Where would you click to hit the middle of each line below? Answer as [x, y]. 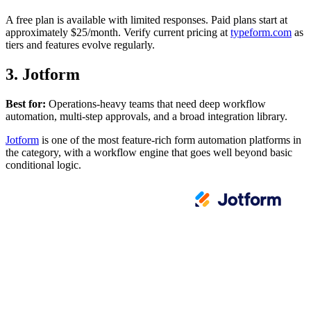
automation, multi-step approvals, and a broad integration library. [146, 116]
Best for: [26, 103]
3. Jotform [43, 74]
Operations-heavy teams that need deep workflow [156, 103]
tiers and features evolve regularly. [80, 45]
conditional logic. [43, 165]
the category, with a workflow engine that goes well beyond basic [149, 152]
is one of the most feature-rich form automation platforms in [170, 140]
